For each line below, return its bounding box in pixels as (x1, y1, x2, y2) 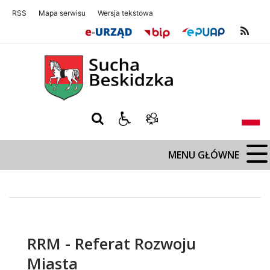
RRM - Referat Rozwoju (27, 233, 196, 255)
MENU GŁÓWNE (168, 148, 239, 162)
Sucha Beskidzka (5, 49, 93, 63)
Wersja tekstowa (98, 8, 153, 18)
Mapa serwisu (39, 8, 86, 18)
